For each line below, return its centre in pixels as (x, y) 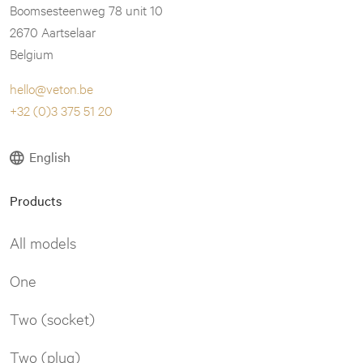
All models (43, 242)
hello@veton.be (51, 88)
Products (36, 200)
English (50, 156)
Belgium (32, 53)
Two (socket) (52, 318)
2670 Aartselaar (53, 31)
